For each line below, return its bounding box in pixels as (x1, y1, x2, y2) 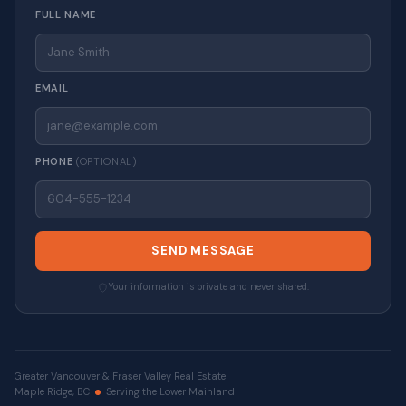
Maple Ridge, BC (14, 385, 90, 399)
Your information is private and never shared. (107, 281, 309, 294)
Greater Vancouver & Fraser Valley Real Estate (14, 370, 226, 383)
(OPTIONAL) (75, 155, 138, 169)
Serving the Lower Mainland (106, 385, 235, 399)
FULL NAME (35, 8, 96, 22)
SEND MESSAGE (151, 243, 255, 259)
